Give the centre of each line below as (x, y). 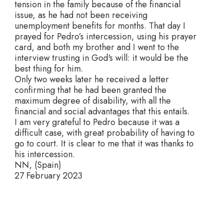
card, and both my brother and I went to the (97, 47)
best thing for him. (49, 69)
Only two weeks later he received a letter (92, 79)
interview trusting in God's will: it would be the (101, 58)
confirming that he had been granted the (91, 90)
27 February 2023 (48, 176)
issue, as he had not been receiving (81, 15)
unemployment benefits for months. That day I (100, 26)
